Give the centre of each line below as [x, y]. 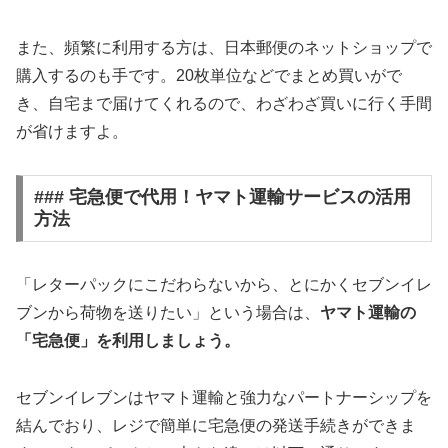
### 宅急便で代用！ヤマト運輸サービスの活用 [222, 197]
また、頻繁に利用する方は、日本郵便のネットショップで [224, 47]
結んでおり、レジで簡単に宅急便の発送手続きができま [216, 426]
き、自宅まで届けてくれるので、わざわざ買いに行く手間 [224, 103]
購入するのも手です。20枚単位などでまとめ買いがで [209, 75]
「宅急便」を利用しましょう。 [128, 341]
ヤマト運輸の [368, 313]
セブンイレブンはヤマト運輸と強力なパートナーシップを [224, 398]
